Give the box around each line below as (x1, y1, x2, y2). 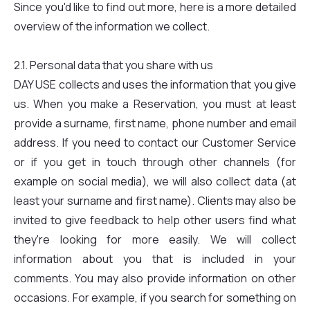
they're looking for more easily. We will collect (14, 232, 296, 247)
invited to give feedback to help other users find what (14, 212, 296, 228)
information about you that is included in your (14, 251, 296, 266)
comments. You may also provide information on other (14, 271, 296, 286)
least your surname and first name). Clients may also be (14, 193, 296, 208)
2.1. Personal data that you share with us (14, 57, 213, 73)
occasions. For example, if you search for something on (14, 290, 296, 305)
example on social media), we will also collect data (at (14, 174, 296, 189)
